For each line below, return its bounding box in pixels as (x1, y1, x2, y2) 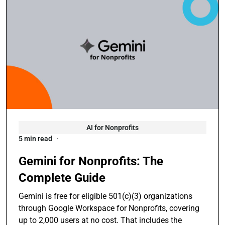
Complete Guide (19, 171, 105, 185)
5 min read (19, 135, 52, 143)
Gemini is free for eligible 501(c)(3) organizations (19, 191, 192, 201)
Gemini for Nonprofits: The (19, 154, 163, 169)
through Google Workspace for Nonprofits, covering (19, 203, 199, 213)
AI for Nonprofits (86, 124, 139, 132)
